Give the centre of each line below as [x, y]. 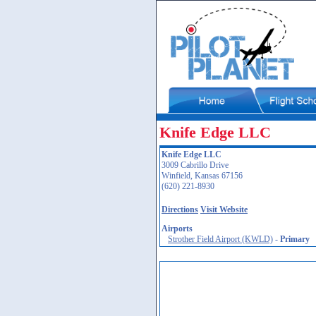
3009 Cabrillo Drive [195, 165]
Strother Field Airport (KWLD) [220, 239]
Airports [177, 229]
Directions [180, 209]
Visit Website [224, 209]
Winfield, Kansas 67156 [202, 176]
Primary [295, 239]
